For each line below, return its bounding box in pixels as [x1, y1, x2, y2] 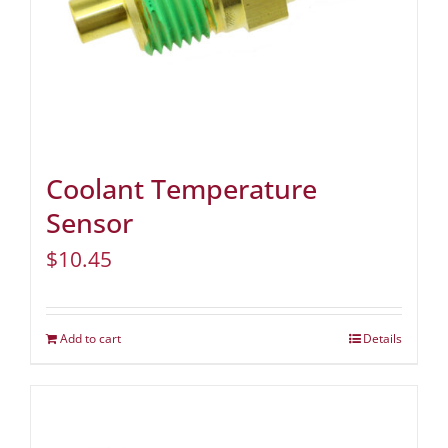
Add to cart [60, 330, 121, 347]
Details [363, 330, 402, 347]
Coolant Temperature [46, 171, 317, 207]
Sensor [46, 205, 133, 241]
